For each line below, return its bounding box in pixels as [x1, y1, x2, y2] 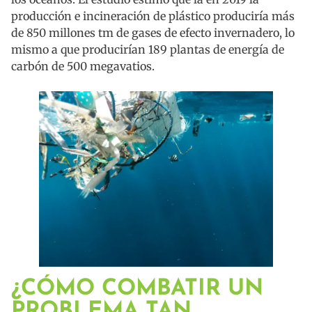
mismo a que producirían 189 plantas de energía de [11, 42, 284, 57]
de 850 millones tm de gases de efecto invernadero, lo [11, 26, 295, 40]
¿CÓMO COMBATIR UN [11, 278, 263, 301]
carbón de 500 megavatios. [11, 59, 155, 74]
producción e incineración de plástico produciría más [11, 9, 295, 24]
